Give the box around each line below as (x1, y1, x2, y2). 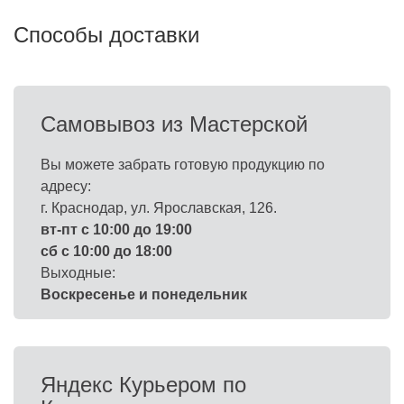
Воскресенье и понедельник (41, 287, 247, 302)
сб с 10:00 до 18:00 (41, 243, 172, 259)
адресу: (41, 179, 91, 194)
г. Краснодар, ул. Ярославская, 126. (41, 200, 277, 216)
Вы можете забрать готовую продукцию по (41, 157, 325, 172)
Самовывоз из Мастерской (41, 112, 308, 136)
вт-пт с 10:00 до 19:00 (41, 222, 192, 237)
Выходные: (41, 265, 115, 280)
